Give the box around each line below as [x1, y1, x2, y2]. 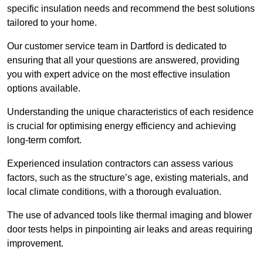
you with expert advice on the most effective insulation [7, 69, 230, 80]
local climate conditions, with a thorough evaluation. [7, 187, 224, 197]
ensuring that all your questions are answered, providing [7, 55, 240, 66]
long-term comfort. [7, 135, 84, 146]
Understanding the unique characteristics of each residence [7, 107, 254, 117]
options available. [7, 83, 80, 94]
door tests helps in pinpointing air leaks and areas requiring [7, 224, 252, 235]
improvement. [7, 238, 63, 249]
